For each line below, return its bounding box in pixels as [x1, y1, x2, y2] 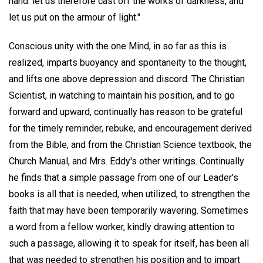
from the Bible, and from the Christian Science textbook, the [9, 139, 252, 150]
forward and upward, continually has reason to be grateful [9, 106, 242, 117]
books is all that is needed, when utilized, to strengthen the [9, 188, 250, 200]
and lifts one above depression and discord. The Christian [9, 73, 245, 85]
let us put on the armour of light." [9, 12, 140, 23]
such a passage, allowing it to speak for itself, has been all [9, 237, 249, 249]
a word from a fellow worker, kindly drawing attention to [9, 221, 235, 232]
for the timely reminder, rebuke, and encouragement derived [9, 122, 252, 134]
